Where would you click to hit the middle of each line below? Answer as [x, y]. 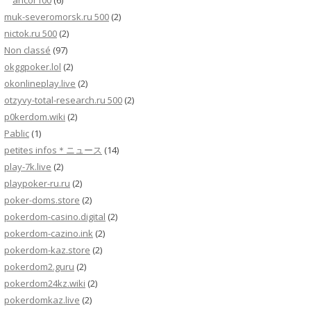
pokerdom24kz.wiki [45, 283]
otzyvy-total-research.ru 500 [63, 100]
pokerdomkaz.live [42, 300]
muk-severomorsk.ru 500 [57, 17]
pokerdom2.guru [39, 267]
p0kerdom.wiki [35, 117]
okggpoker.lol [33, 67]
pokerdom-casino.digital [55, 217]
